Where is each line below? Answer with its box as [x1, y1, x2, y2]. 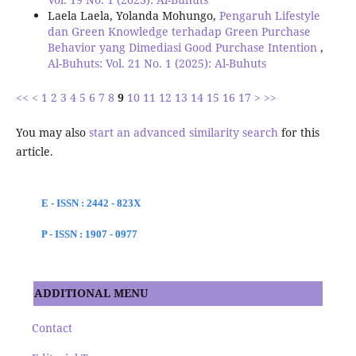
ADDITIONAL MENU [33, 284, 148, 300]
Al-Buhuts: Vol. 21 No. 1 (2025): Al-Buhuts [47, 56, 266, 72]
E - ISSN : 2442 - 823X [41, 196, 141, 209]
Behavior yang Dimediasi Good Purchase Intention [47, 40, 320, 56]
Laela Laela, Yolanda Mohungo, [47, 8, 219, 24]
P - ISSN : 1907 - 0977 [41, 227, 137, 240]
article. [15, 143, 53, 159]
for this [277, 124, 319, 140]
